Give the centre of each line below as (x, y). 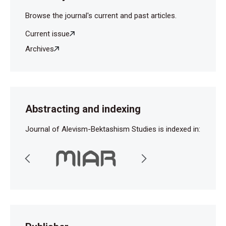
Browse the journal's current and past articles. (101, 15)
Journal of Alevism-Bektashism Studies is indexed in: (113, 129)
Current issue (47, 34)
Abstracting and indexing (83, 109)
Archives (40, 49)
